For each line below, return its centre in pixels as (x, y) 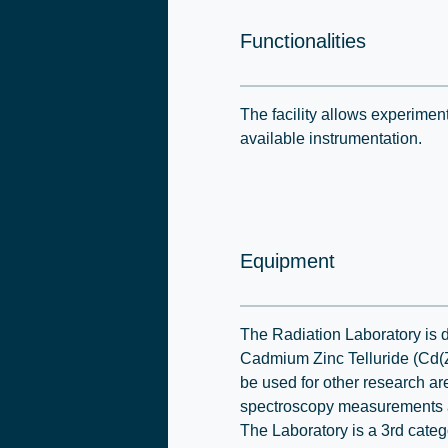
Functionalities (303, 41)
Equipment (287, 261)
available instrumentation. (331, 138)
